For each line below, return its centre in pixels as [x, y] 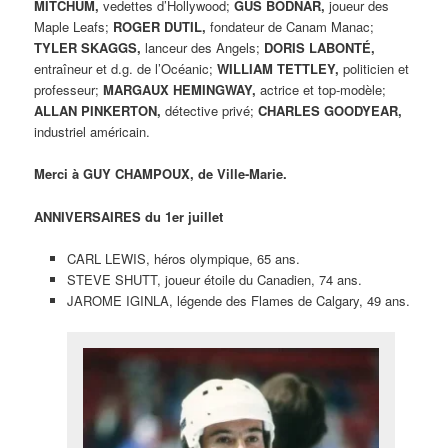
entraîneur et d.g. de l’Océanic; [126, 69]
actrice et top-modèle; [321, 90]
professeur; [69, 90]
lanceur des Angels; [203, 48]
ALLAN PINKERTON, [98, 111]
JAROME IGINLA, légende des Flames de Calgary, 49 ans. [238, 300]
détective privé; [210, 111]
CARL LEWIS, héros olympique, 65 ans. [183, 258]
